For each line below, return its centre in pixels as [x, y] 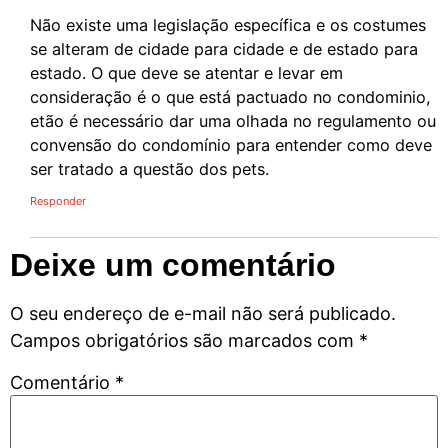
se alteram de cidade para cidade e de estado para [224, 49]
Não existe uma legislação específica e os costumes [228, 25]
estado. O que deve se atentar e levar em [186, 73]
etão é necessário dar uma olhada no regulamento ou [233, 121]
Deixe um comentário [173, 264]
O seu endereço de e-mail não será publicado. [203, 313]
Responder [58, 200]
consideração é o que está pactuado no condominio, [230, 97]
